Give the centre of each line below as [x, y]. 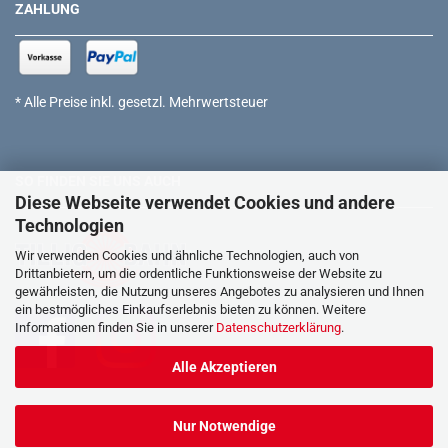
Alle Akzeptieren [224, 366]
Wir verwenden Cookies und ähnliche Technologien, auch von [187, 255]
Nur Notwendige [224, 426]
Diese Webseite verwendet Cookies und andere [205, 202]
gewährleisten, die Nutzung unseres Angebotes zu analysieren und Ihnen [219, 291]
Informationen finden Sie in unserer [115, 327]
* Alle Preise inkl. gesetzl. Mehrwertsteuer [141, 102]
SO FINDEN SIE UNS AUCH [98, 181]
